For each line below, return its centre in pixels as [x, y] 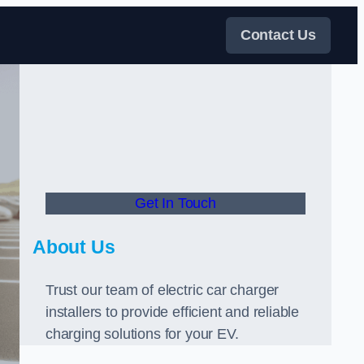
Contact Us [278, 35]
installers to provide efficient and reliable [173, 312]
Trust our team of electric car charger [162, 290]
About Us [74, 247]
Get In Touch [175, 203]
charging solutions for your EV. [142, 334]
